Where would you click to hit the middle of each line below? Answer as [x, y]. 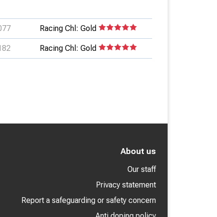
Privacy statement [126, 185]
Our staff [142, 169]
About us [138, 151]
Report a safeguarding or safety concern [89, 200]
